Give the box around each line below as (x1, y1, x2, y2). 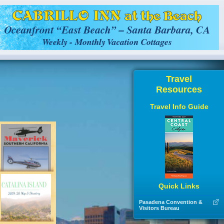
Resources (156, 84, 202, 94)
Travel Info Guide (149, 102, 208, 110)
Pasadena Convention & (139, 198, 202, 205)
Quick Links (158, 181, 199, 190)
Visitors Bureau (139, 204, 179, 211)
